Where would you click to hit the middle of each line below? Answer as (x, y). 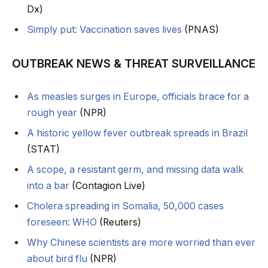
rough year (52, 113)
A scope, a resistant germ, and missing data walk (135, 170)
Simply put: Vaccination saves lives (104, 29)
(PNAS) (200, 29)
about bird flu (57, 259)
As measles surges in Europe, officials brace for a (138, 97)
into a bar (48, 186)
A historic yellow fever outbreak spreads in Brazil (137, 133)
